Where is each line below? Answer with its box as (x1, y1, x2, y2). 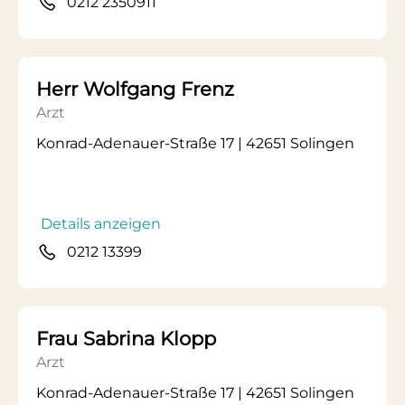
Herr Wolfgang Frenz (36, 78, 234, 100)
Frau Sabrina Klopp (36, 327, 216, 350)
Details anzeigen (41, 215, 161, 232)
